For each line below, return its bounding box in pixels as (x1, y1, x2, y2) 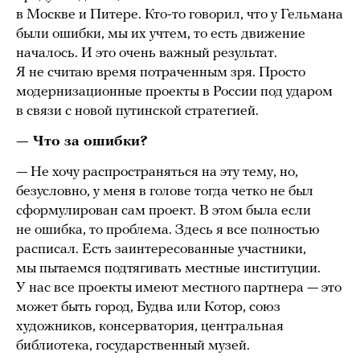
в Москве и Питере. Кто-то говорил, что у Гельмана (16, 7, 343, 23)
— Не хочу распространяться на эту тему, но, (16, 165, 298, 181)
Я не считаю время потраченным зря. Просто (16, 65, 305, 81)
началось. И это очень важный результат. (16, 46, 277, 62)
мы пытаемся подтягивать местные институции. (16, 261, 321, 277)
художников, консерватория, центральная (16, 319, 284, 335)
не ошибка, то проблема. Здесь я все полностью (16, 223, 320, 239)
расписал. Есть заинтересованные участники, (16, 242, 306, 258)
